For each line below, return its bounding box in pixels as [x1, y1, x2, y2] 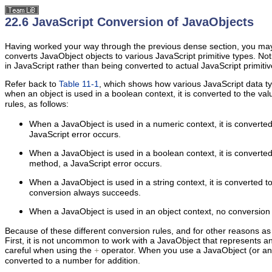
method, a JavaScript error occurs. [29, 158, 162, 168]
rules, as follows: [5, 99, 69, 109]
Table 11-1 [59, 79, 99, 89]
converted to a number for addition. [5, 256, 140, 265]
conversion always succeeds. [29, 188, 141, 197]
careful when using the [5, 245, 94, 255]
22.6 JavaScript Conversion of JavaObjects [5, 15, 254, 29]
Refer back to [5, 79, 59, 89]
